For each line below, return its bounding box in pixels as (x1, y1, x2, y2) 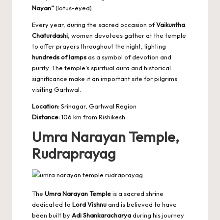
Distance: (32, 112, 60, 121)
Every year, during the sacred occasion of (32, 20, 156, 28)
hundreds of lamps (32, 53, 86, 61)
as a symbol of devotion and (86, 53, 171, 61)
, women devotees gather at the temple (68, 31, 186, 39)
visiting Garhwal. (32, 85, 81, 93)
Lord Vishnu (72, 200, 107, 208)
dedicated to (32, 200, 72, 208)
